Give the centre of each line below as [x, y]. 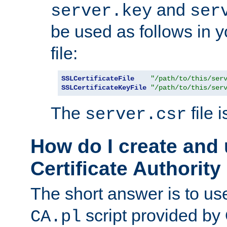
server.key [101, 11]
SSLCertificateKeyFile [104, 88]
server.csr [136, 115]
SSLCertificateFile [98, 79]
